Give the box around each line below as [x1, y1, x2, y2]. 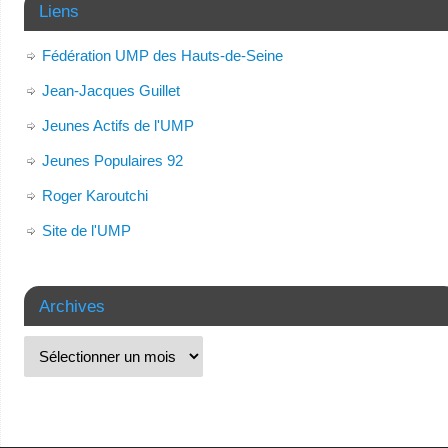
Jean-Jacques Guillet [41, 81, 180, 99]
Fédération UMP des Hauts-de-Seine [41, 46, 283, 64]
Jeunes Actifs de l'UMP [41, 116, 194, 134]
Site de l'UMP [41, 221, 131, 239]
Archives [38, 296, 105, 315]
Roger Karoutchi [41, 186, 148, 204]
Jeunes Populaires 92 [41, 151, 183, 169]
